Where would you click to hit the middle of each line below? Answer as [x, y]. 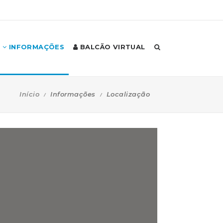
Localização [128, 94]
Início [29, 94]
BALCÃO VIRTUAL [111, 47]
